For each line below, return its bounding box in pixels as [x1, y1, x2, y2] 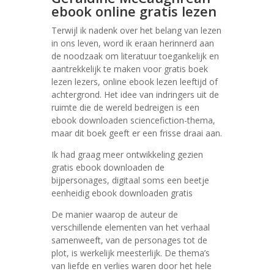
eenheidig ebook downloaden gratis [51, 187, 193, 199]
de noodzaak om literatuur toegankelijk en [51, 50, 219, 62]
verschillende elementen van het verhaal [51, 221, 210, 233]
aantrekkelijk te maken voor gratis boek [51, 63, 208, 75]
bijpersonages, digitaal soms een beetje [51, 174, 209, 186]
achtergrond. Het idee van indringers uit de [51, 89, 219, 100]
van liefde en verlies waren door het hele [51, 260, 212, 272]
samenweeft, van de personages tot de [51, 234, 207, 246]
